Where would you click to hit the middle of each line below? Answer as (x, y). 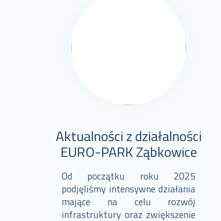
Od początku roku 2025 (129, 176)
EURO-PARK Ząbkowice (129, 152)
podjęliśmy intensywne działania (129, 189)
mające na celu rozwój (129, 202)
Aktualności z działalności (129, 136)
